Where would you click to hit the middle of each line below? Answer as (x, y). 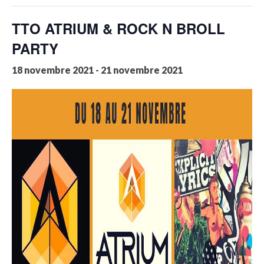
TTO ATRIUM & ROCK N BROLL (118, 28)
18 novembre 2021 (53, 70)
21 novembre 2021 (142, 70)
